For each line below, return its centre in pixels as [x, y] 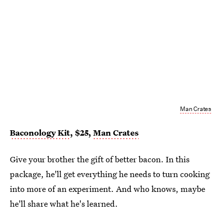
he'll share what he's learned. [64, 203]
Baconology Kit [40, 132]
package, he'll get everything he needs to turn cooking [110, 174]
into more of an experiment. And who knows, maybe [108, 188]
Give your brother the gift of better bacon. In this [100, 159]
